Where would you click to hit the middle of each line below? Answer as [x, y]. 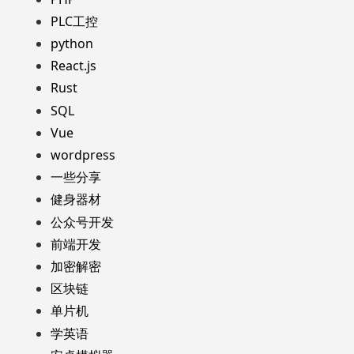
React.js [73, 66]
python [72, 44]
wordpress [83, 155]
